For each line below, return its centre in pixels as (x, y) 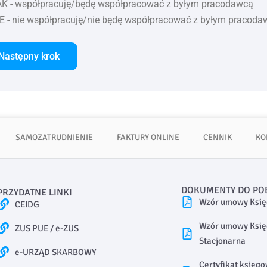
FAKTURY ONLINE (148, 137)
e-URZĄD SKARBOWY (56, 252)
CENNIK (218, 137)
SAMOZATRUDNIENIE (54, 137)
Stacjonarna (223, 240)
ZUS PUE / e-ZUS (47, 228)
